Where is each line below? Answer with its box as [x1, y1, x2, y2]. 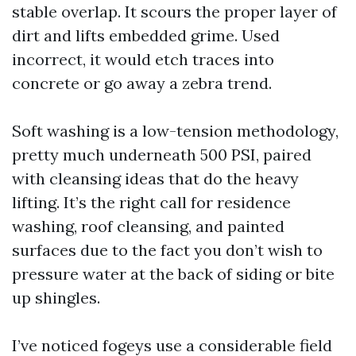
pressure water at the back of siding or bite [12, 264, 335, 284]
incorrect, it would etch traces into [12, 49, 274, 69]
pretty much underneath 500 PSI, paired [12, 145, 311, 164]
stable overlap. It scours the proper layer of [12, 2, 337, 21]
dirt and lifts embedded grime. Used [12, 25, 280, 45]
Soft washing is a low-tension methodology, [12, 121, 339, 141]
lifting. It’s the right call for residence [12, 192, 291, 212]
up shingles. [12, 288, 100, 308]
